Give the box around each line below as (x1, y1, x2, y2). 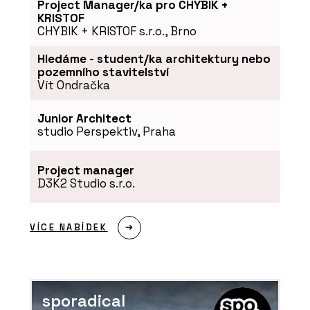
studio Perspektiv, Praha (37, 124, 176, 140)
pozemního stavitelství (37, 64, 169, 80)
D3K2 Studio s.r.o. (37, 175, 135, 191)
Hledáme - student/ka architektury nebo (37, 51, 271, 67)
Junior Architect (37, 111, 131, 127)
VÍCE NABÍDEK (30, 221, 108, 234)
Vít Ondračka (37, 77, 110, 93)
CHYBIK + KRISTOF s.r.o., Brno (37, 24, 197, 39)
